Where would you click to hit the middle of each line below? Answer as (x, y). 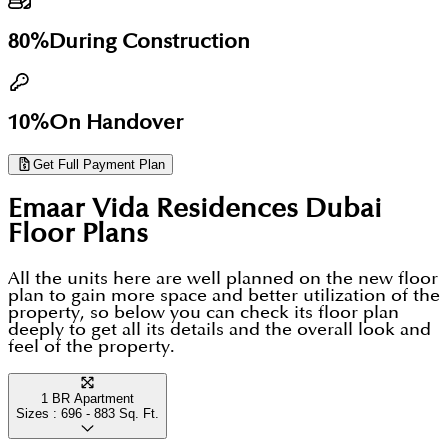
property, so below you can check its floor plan (203, 312)
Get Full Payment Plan (98, 164)
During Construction (149, 42)
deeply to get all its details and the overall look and (219, 329)
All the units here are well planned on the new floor (223, 278)
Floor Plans (78, 235)
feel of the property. (91, 346)
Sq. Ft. (137, 413)
